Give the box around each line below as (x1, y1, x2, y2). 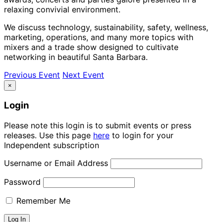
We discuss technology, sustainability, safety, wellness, (4, 22, 208, 32)
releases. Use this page (4, 130, 93, 140)
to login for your (110, 130, 173, 140)
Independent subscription (4, 140, 99, 150)
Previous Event (4, 69, 60, 80)
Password (4, 176, 41, 187)
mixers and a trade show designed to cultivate (4, 42, 178, 52)
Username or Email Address (4, 158, 108, 168)
